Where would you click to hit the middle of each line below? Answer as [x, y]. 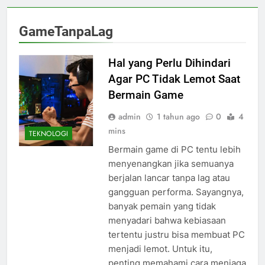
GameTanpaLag [66, 32]
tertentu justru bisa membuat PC [176, 235]
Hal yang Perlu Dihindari [169, 63]
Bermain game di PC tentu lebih [174, 150]
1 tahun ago [178, 117]
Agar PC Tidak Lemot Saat [174, 79]
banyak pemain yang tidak [162, 206]
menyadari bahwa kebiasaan [167, 221]
